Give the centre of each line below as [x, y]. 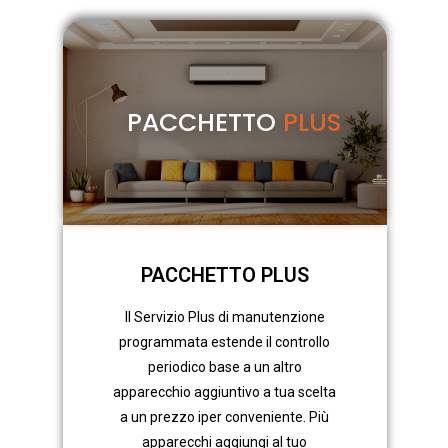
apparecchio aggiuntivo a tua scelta [225, 392]
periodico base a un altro [224, 367]
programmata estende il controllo [225, 342]
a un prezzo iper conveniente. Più [225, 417]
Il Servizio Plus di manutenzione [224, 317]
